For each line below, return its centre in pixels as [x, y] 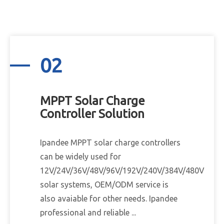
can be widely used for [80, 156]
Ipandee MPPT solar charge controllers [110, 142]
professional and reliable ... [88, 212]
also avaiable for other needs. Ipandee [109, 198]
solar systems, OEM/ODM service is [104, 184]
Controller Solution [92, 114]
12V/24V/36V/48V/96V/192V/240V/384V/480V [122, 170]
